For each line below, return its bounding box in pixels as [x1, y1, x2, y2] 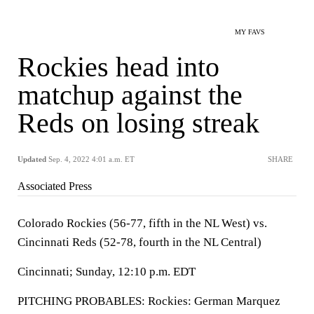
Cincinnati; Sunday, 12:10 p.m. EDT [18, 265, 196, 278]
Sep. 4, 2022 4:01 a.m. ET [48, 155, 135, 163]
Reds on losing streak [18, 107, 259, 139]
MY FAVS [235, 28, 265, 36]
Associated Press [18, 180, 92, 192]
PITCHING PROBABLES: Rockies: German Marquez [18, 294, 280, 308]
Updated [18, 155, 46, 163]
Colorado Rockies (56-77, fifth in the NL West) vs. [18, 217, 267, 230]
